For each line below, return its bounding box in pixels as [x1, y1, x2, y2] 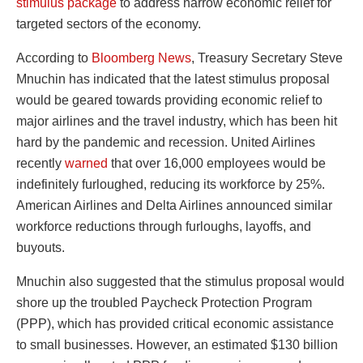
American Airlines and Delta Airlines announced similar [16, 198, 332, 212]
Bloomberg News [92, 50, 191, 65]
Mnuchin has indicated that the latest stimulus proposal [16, 71, 330, 86]
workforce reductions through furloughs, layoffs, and [16, 219, 311, 233]
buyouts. [16, 240, 65, 254]
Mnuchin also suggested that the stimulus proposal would [16, 274, 344, 288]
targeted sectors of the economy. [16, 16, 201, 31]
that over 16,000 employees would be [108, 156, 326, 170]
